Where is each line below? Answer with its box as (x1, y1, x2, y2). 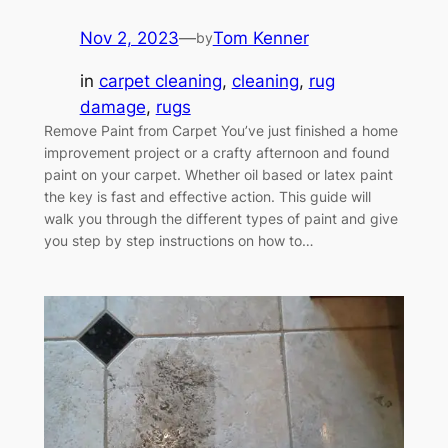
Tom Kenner (212, 28, 309, 49)
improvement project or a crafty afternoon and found (43, 144, 390, 162)
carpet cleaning (98, 71, 222, 92)
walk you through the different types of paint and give (43, 210, 398, 228)
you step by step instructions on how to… (43, 232, 314, 250)
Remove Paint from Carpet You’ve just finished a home (43, 122, 398, 140)
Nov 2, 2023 (79, 28, 179, 49)
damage (79, 97, 146, 118)
